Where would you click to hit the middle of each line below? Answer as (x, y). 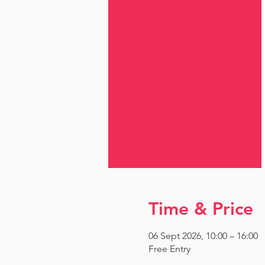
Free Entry (169, 249)
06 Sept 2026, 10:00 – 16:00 (203, 236)
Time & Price (201, 209)
